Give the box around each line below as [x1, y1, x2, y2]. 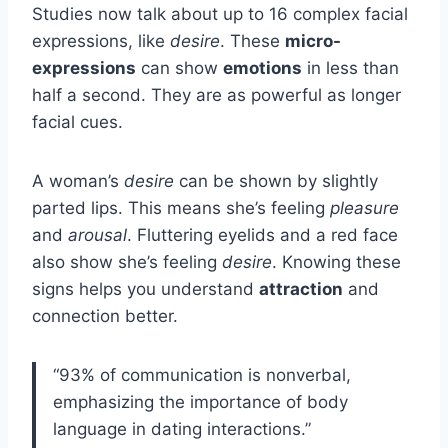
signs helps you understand [32, 278, 259, 299]
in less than [302, 57, 399, 78]
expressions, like [32, 30, 170, 51]
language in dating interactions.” [53, 418, 311, 439]
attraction [259, 278, 343, 299]
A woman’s [32, 170, 124, 191]
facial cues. [32, 111, 123, 132]
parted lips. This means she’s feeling [32, 197, 330, 218]
